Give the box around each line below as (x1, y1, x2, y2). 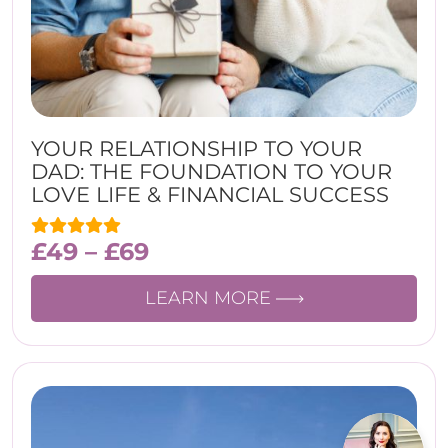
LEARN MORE (144, 287, 276, 309)
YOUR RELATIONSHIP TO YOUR (31, 136, 362, 161)
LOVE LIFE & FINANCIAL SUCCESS (31, 182, 389, 207)
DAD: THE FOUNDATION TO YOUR (31, 159, 392, 184)
